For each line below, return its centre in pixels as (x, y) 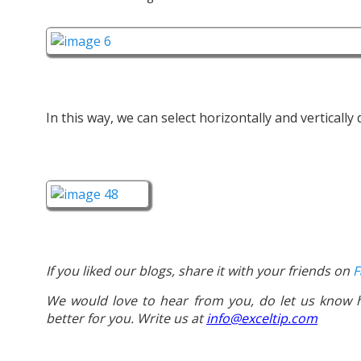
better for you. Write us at (126, 319)
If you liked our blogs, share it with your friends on (199, 271)
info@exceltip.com (262, 319)
